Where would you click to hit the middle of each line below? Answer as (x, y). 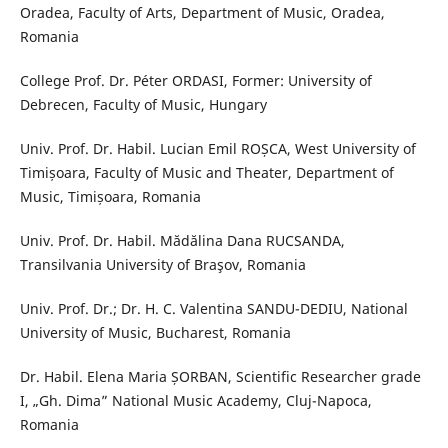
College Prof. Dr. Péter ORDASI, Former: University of (195, 81)
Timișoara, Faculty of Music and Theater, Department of (206, 173)
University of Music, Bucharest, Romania (155, 333)
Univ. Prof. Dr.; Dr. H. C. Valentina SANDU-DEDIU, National (213, 309)
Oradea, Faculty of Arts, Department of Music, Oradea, (202, 13)
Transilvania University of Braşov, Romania (162, 265)
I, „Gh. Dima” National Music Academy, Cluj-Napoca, (195, 401)
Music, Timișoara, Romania (110, 197)
